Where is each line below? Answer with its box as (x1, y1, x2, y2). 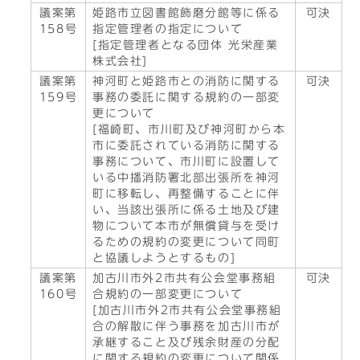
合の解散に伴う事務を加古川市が (92, 321, 280, 332)
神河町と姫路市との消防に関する (92, 76, 280, 87)
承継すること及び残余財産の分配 (92, 337, 281, 348)
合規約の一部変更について (92, 288, 243, 300)
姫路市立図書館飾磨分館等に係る (92, 7, 281, 18)
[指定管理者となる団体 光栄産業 (92, 39, 279, 51)
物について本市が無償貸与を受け (92, 220, 281, 231)
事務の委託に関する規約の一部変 (92, 92, 280, 103)
